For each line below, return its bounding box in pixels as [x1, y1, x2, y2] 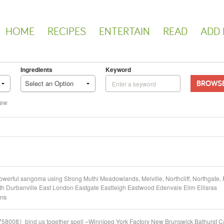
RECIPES [47, 24, 86, 38]
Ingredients [20, 65, 52, 74]
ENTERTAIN [99, 24, 150, 38]
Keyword [105, 65, 131, 74]
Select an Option [25, 78, 73, 88]
